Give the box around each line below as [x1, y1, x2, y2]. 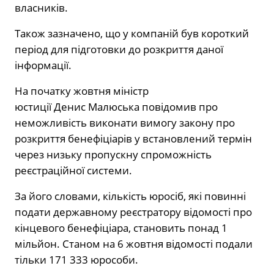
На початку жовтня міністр [15, 83, 149, 98]
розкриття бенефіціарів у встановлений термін [15, 131, 252, 146]
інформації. [15, 57, 72, 72]
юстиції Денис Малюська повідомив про [15, 99, 218, 114]
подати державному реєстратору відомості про [15, 204, 252, 219]
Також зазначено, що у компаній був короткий [15, 26, 249, 40]
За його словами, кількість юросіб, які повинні [15, 188, 246, 203]
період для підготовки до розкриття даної [15, 42, 223, 56]
